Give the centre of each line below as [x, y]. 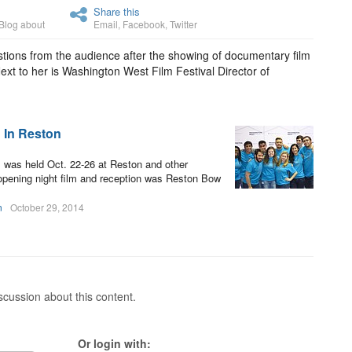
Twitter [183, 24]
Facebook [144, 24]
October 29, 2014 [47, 207]
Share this [117, 11]
